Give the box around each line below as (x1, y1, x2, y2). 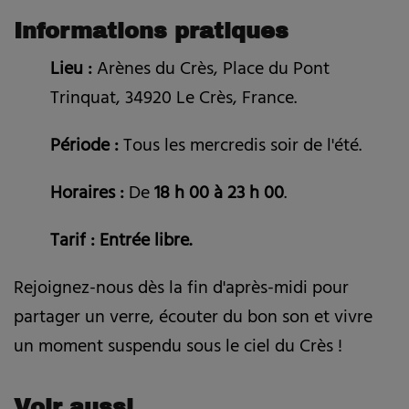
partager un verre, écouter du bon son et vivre (14, 302, 372, 337)
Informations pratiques (14, 19, 288, 44)
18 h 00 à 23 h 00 (154, 178, 284, 213)
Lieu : (50, 54, 92, 89)
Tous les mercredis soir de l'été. (119, 131, 362, 165)
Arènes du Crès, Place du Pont (92, 54, 330, 89)
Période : (50, 131, 119, 165)
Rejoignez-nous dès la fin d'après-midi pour (14, 273, 349, 308)
